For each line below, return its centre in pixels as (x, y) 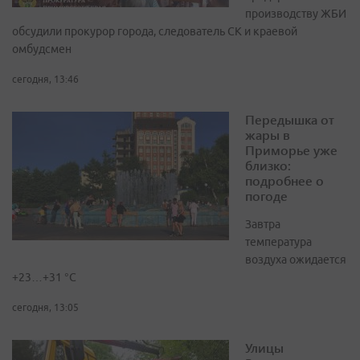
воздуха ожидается (296, 260)
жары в (268, 135)
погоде (266, 196)
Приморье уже (291, 150)
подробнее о (284, 181)
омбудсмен (42, 49)
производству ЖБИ (296, 14)
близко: (268, 166)
